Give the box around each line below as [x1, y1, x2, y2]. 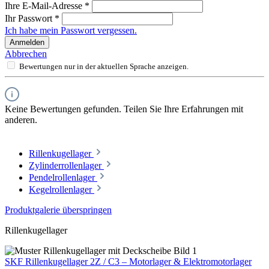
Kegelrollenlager [29, 184, 94, 195]
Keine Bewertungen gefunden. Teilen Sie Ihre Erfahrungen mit [5, 104, 243, 115]
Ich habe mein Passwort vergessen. [5, 25, 137, 36]
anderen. [5, 115, 37, 125]
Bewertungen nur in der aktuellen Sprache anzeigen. [19, 62, 189, 71]
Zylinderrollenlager [29, 160, 104, 171]
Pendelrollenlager [29, 172, 97, 183]
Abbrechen [5, 49, 47, 59]
